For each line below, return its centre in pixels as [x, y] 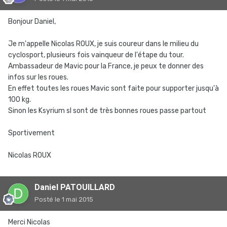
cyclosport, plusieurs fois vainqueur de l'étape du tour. [96, 55]
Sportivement [31, 133]
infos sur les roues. [38, 77]
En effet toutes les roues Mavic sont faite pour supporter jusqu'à [113, 88]
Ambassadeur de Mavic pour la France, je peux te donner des [106, 66]
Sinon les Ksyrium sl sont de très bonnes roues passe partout [107, 111]
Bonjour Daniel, [32, 22]
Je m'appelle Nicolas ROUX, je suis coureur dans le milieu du [103, 44]
